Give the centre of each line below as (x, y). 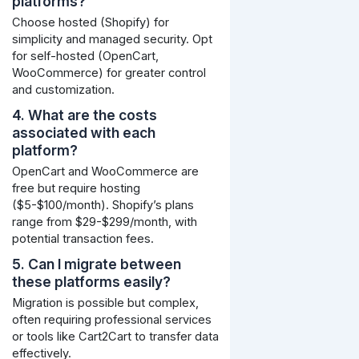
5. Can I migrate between (96, 264)
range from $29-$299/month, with (104, 222)
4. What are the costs (84, 115)
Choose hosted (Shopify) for (90, 23)
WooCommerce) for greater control (109, 73)
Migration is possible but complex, (105, 303)
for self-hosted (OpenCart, (85, 56)
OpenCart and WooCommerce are (105, 172)
